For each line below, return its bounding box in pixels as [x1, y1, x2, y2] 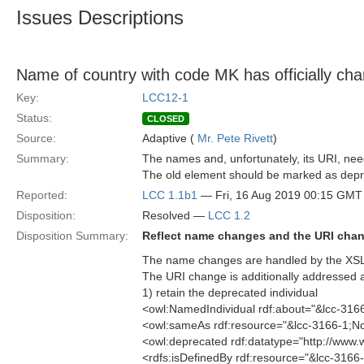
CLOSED [147, 114, 184, 123]
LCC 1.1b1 [142, 188, 197, 201]
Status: [16, 111, 52, 124]
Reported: [16, 188, 67, 201]
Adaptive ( [142, 132, 197, 145]
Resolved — [142, 209, 208, 222]
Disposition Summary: [16, 229, 128, 242]
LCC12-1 [142, 91, 188, 104]
